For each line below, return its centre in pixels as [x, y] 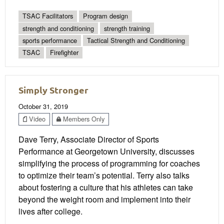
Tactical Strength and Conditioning [136, 40]
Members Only [83, 119]
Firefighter [64, 52]
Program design [105, 16]
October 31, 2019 [43, 106]
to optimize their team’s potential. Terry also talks [104, 175]
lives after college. [50, 211]
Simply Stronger [53, 89]
